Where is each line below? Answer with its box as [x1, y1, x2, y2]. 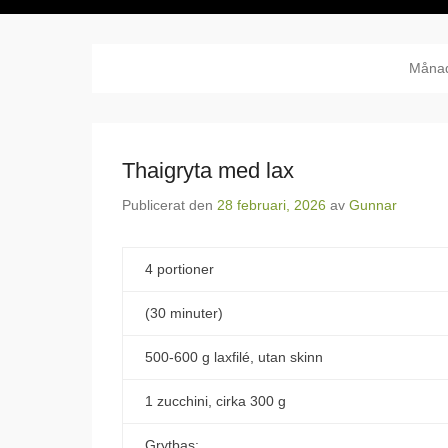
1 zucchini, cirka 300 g [144, 393, 286, 409]
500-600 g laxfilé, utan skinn [144, 349, 323, 365]
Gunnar [349, 197, 397, 213]
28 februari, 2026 [217, 197, 326, 213]
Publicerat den [122, 197, 217, 213]
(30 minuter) [144, 305, 223, 321]
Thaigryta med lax [122, 158, 294, 183]
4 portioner [144, 261, 214, 277]
